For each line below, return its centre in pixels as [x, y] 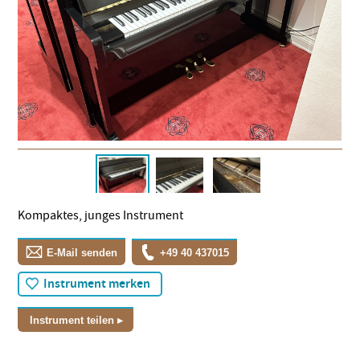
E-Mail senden [82, 252]
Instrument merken [96, 284]
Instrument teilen [72, 320]
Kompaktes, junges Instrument [101, 215]
